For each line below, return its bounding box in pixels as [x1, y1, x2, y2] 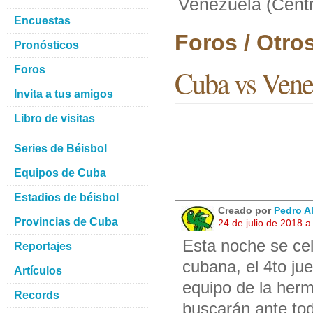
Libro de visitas [14, 112, 95, 124]
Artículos [14, 265, 62, 277]
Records [14, 289, 59, 301]
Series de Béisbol [14, 143, 107, 154]
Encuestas [14, 15, 71, 27]
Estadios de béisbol [14, 191, 119, 203]
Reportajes [14, 240, 72, 252]
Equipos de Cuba [14, 167, 106, 179]
